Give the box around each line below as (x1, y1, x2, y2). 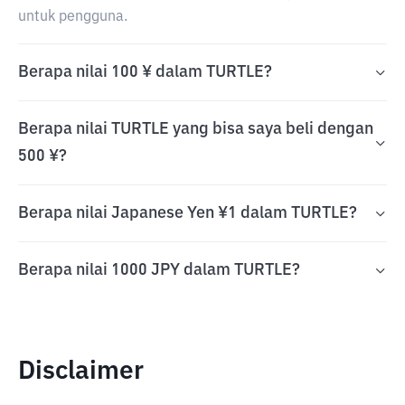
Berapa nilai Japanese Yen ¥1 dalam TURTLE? (18, 205, 357, 221)
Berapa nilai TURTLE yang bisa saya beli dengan (18, 121, 373, 137)
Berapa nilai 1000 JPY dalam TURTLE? (18, 262, 300, 278)
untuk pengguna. (18, 10, 127, 24)
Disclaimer (18, 359, 144, 384)
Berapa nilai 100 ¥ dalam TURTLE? (18, 64, 272, 80)
